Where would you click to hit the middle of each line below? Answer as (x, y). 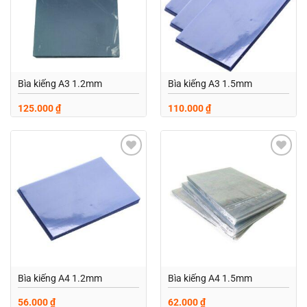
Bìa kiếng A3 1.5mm (210, 84)
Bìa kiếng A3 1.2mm (60, 84)
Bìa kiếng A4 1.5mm (210, 278)
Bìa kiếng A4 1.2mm (60, 278)
